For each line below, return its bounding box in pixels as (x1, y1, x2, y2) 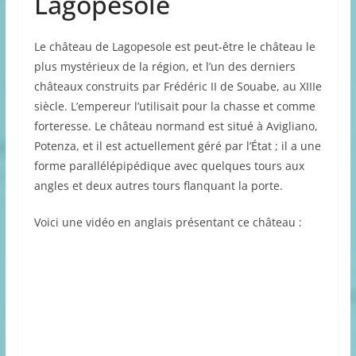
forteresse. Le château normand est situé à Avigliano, (33, 118, 318, 133)
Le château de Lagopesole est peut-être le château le (33, 38, 315, 54)
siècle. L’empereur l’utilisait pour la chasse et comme (33, 98, 315, 114)
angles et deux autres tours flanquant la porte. (33, 177, 283, 193)
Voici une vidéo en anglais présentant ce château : (33, 214, 302, 230)
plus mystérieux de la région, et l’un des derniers (33, 58, 296, 74)
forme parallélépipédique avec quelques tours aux (33, 157, 304, 173)
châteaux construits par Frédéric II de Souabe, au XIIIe (33, 78, 322, 94)
